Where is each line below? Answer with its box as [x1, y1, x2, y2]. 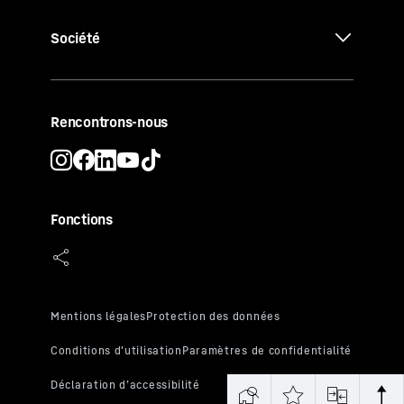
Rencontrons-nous [50, 112, 169, 131]
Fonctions [50, 209, 113, 228]
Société [50, 28, 100, 47]
